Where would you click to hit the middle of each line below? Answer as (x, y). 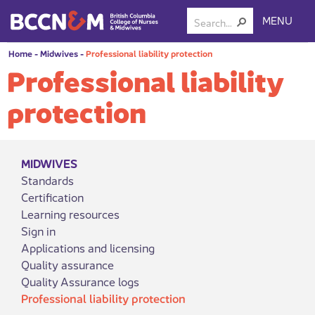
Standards (47, 180)
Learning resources (70, 213)
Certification (52, 197)
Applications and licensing (88, 247)
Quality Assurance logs (80, 281)
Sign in (38, 230)
